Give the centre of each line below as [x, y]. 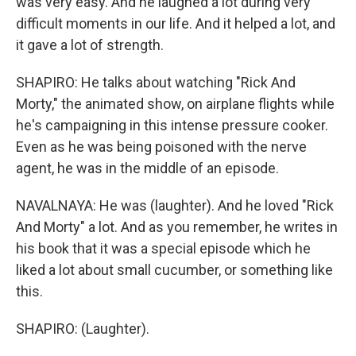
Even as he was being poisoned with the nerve [161, 147]
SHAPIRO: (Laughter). [83, 329]
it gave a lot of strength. [90, 45]
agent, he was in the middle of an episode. [147, 168]
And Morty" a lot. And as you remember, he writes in [177, 227]
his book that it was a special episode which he [163, 248]
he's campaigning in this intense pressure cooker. [172, 125]
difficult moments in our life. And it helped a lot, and [176, 23]
